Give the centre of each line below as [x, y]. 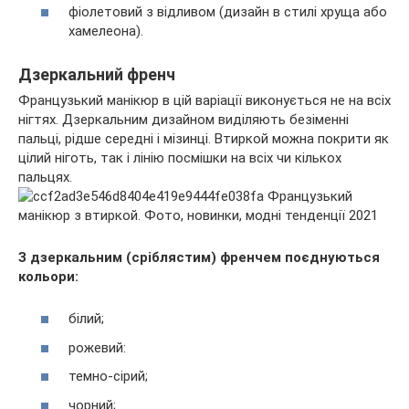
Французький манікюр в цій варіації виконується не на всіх [204, 100]
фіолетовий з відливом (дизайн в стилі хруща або [228, 11]
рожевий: [97, 347]
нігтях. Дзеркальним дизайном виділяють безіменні [184, 119]
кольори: [48, 276]
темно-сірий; [108, 377]
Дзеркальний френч [97, 74]
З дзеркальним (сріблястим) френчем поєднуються [199, 257]
